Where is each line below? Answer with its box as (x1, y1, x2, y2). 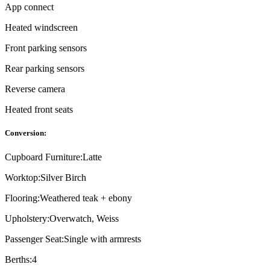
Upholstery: (5, 213, 49, 224)
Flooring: (5, 192, 40, 203)
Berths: (5, 254, 32, 265)
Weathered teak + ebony (40, 192, 132, 203)
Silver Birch (40, 172, 86, 183)
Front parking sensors (5, 43, 87, 54)
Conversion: (5, 128, 46, 138)
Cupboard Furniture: (5, 151, 83, 162)
